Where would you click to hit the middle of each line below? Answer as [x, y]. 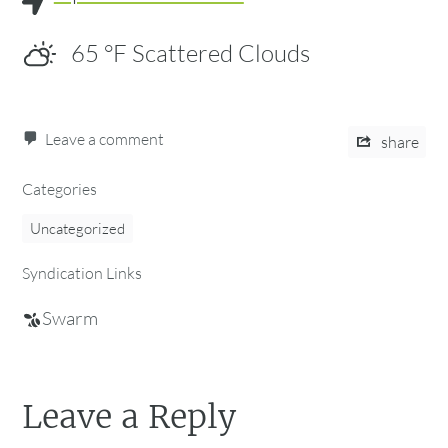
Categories [60, 188]
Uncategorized [78, 228]
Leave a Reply [129, 417]
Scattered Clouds [220, 53]
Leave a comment [105, 138]
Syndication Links [82, 272]
